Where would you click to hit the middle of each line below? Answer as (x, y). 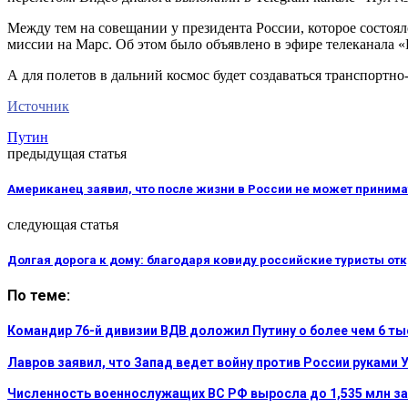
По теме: (39, 295)
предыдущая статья (67, 154)
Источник (38, 107)
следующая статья (63, 224)
